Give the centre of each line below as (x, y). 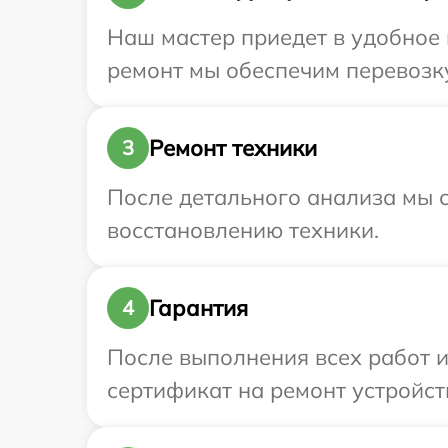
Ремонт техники (233, 147)
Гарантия (198, 307)
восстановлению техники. (243, 230)
